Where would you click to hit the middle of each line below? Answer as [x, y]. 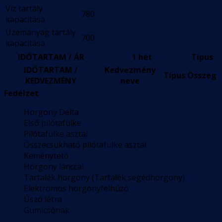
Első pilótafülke [53, 123]
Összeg [202, 76]
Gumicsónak [47, 210]
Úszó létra [43, 199]
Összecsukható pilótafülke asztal [85, 145]
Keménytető [46, 156]
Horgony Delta [51, 112]
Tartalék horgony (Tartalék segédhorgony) [104, 178]
